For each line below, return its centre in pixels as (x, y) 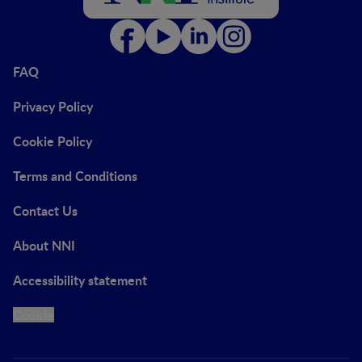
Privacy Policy (53, 106)
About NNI (44, 245)
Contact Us (45, 210)
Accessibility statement (80, 280)
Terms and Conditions (75, 175)
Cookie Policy (53, 141)
